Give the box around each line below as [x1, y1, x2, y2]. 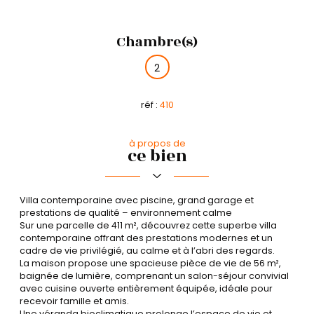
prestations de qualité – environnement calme [20, 206, 232, 219]
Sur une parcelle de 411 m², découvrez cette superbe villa [20, 219, 277, 231]
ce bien [127, 144, 187, 170]
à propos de [128, 137, 186, 150]
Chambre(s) [116, 31, 198, 53]
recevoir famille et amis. [20, 294, 129, 307]
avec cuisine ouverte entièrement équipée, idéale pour [20, 282, 273, 294]
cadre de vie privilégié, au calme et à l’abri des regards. [20, 244, 275, 257]
